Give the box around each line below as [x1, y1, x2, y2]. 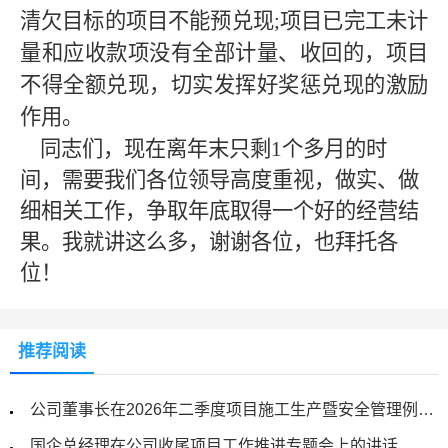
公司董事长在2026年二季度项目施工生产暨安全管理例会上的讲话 [418, 401, 434, 418]
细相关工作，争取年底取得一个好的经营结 [20, 199, 419, 223]
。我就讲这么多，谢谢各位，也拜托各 [41, 230, 398, 254]
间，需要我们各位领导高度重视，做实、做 [20, 168, 419, 192]
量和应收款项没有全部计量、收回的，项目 [20, 41, 428, 65]
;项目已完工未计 [273, 9, 429, 33]
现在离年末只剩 [124, 137, 271, 161]
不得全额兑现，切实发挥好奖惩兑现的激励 [20, 73, 428, 97]
